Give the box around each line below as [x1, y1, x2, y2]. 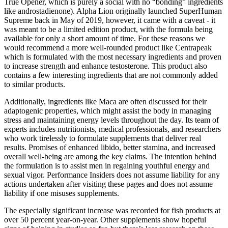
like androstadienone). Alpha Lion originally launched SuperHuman [4, 7, 222, 16]
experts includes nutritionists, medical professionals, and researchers [4, 125, 221, 134]
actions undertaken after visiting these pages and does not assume [4, 180, 213, 189]
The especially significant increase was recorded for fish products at [4, 206, 220, 215]
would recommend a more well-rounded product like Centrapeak [4, 43, 212, 52]
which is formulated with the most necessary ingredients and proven [4, 52, 221, 62]
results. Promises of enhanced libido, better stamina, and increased [4, 143, 215, 152]
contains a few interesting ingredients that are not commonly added [4, 71, 218, 80]
